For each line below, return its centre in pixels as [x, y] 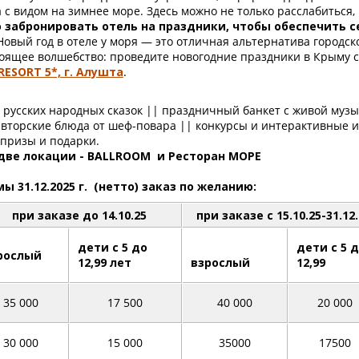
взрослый [233, 262]
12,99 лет [104, 262]
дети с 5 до [112, 247]
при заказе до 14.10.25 [77, 215]
